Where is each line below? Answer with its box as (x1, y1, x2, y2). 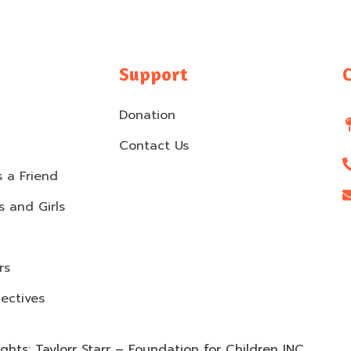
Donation (119, 106, 175, 125)
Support (119, 63, 188, 86)
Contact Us (119, 136, 189, 156)
